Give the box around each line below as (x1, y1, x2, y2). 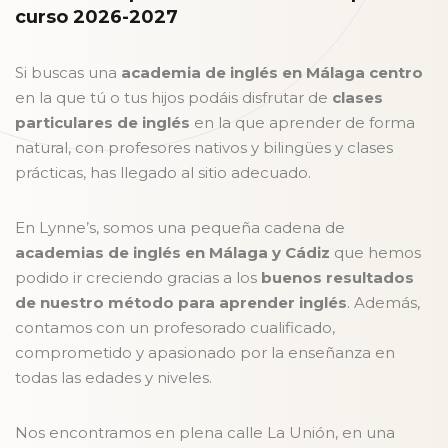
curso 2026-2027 (15, 6, 178, 28)
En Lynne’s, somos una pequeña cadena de (15, 218, 345, 237)
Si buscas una (15, 63, 121, 82)
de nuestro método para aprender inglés (15, 293, 347, 312)
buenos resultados (261, 268, 414, 287)
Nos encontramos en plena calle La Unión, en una (15, 423, 395, 442)
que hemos (334, 243, 421, 262)
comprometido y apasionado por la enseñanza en (15, 343, 395, 362)
